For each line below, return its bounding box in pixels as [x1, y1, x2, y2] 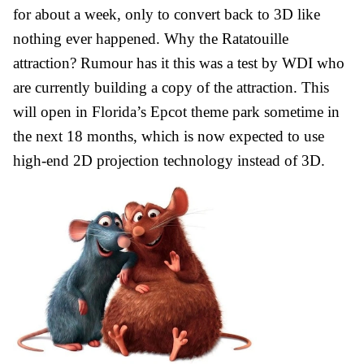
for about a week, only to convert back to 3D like [13, 5, 320, 23]
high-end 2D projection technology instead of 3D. [13, 151, 325, 169]
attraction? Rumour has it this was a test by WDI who [13, 54, 344, 71]
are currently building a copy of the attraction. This [13, 78, 329, 96]
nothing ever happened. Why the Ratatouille [13, 29, 288, 47]
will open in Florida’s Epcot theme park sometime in [13, 102, 340, 120]
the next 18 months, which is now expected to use [13, 127, 324, 145]
